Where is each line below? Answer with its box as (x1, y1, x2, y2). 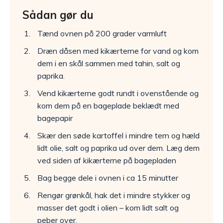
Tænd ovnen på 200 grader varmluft (37, 28, 167, 39)
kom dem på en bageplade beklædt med (37, 101, 179, 111)
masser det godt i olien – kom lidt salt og (37, 203, 179, 213)
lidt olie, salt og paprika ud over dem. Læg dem (37, 143, 200, 153)
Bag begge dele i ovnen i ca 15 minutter (37, 173, 178, 183)
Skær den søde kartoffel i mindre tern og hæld (37, 130, 200, 141)
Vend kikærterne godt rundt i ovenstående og (37, 88, 199, 99)
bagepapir (37, 113, 73, 123)
